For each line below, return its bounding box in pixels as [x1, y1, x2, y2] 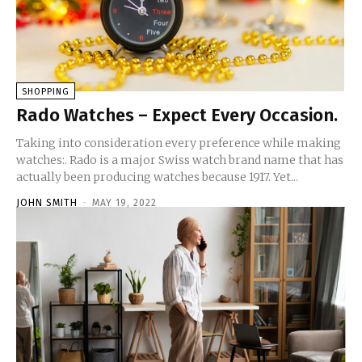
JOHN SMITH [16, 196, 78, 208]
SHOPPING [22, 86, 69, 97]
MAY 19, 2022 [92, 196, 157, 208]
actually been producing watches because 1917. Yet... [16, 169, 298, 184]
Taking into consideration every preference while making [16, 135, 341, 150]
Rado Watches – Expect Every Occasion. [16, 103, 338, 126]
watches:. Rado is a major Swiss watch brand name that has [16, 152, 69, 167]
